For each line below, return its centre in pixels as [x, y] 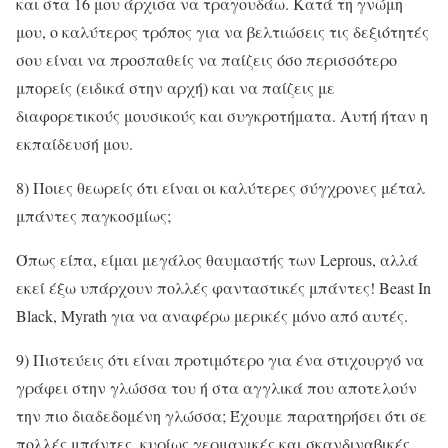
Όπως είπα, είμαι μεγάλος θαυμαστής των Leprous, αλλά [217, 259]
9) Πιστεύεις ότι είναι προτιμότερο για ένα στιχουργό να [220, 359]
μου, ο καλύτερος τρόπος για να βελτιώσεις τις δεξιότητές [222, 31]
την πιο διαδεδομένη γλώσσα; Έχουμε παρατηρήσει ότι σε [221, 415]
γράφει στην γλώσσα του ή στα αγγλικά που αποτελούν [216, 387]
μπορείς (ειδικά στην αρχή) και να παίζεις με [175, 87]
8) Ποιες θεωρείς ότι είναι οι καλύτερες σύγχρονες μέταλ [220, 187]
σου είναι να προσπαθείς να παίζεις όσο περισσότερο [206, 59]
